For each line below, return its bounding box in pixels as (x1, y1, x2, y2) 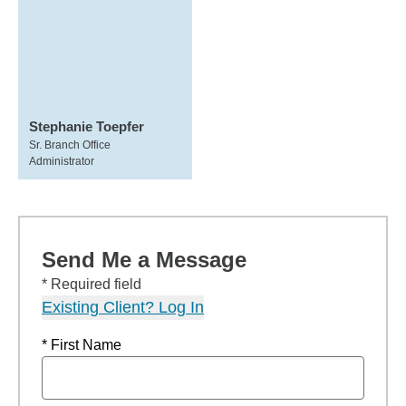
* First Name (42, 337, 121, 353)
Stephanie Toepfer (29, 119, 144, 134)
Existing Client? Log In (42, 298, 204, 316)
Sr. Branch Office (29, 139, 111, 151)
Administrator (29, 155, 94, 168)
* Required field (42, 276, 141, 292)
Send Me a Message (42, 247, 246, 272)
